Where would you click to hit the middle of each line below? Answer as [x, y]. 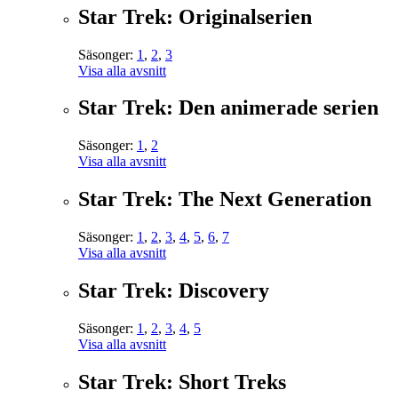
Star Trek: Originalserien [195, 16]
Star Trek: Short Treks [182, 382]
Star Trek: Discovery [174, 291]
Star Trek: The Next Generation [225, 199]
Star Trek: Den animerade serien [228, 108]
